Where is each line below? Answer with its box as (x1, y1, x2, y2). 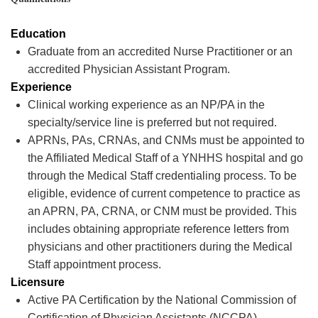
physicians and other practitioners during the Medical (28, 241, 292, 253)
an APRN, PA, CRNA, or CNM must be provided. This (28, 205, 297, 218)
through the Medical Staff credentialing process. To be (28, 170, 297, 182)
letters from (234, 223, 289, 236)
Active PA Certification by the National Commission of (28, 294, 296, 307)
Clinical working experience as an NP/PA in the (28, 99, 265, 111)
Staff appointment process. (28, 258, 163, 271)
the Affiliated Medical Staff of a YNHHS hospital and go (28, 152, 303, 165)
